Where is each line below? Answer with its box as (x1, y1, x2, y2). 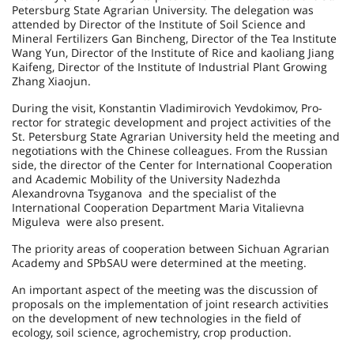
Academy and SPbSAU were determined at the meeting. (12, 255, 307, 270)
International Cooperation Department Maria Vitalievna (12, 200, 304, 215)
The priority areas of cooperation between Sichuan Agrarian (12, 241, 330, 256)
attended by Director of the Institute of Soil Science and (12, 17, 306, 32)
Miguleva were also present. (12, 214, 164, 229)
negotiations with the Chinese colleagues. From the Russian (12, 143, 328, 158)
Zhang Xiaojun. (12, 73, 91, 88)
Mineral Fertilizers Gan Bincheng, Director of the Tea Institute (12, 31, 337, 46)
